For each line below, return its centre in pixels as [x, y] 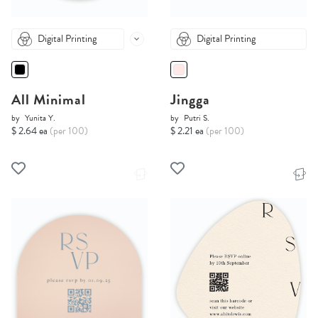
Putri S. [197, 118]
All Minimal [49, 100]
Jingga [190, 100]
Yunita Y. [40, 118]
